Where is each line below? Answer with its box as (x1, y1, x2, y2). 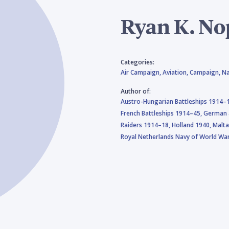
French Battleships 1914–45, (121, 108, 203, 118)
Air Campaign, (121, 67, 163, 77)
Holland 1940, (172, 120, 213, 129)
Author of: (121, 86, 151, 96)
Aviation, (163, 67, 190, 77)
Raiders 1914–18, (121, 120, 172, 129)
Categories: (121, 57, 154, 66)
